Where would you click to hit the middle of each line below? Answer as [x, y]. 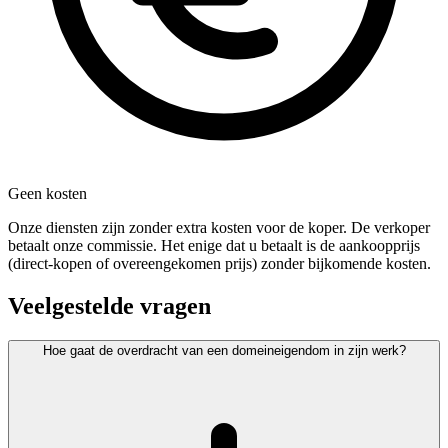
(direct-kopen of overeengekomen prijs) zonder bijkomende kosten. [219, 264]
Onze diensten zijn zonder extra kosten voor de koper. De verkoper [219, 228]
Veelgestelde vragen [109, 306]
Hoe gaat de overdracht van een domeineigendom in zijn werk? [224, 351]
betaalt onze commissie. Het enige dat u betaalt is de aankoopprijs [214, 246]
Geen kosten [47, 194]
